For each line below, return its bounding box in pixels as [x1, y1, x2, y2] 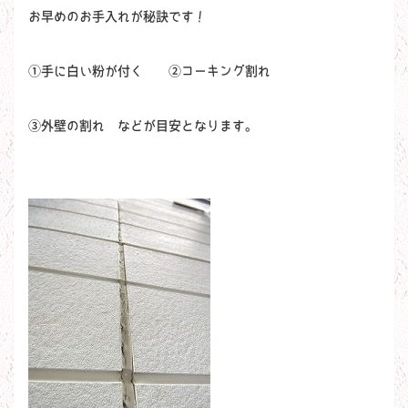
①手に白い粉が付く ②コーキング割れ [28, 65, 270, 78]
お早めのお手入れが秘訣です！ [28, 10, 207, 24]
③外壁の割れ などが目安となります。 [28, 119, 258, 133]
